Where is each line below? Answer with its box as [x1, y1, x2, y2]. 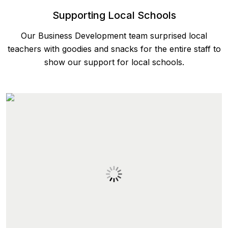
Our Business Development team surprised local [21, 30, 207, 41]
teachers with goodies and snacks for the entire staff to [7, 43, 221, 54]
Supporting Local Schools [52, 9, 176, 21]
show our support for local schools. [44, 56, 184, 67]
